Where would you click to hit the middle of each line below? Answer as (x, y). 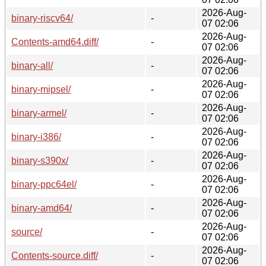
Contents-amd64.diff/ (55, 42)
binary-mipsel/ (41, 89)
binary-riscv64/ (42, 18)
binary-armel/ (39, 113)
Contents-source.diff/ (55, 255)
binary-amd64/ (42, 208)
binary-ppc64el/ (44, 184)
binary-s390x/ (40, 160)
